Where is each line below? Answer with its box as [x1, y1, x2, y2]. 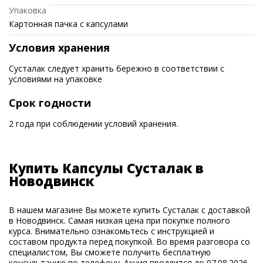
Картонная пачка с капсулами [9, 18, 128, 29]
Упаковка [9, 5, 46, 16]
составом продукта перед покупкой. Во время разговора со [9, 236, 250, 247]
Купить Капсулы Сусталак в [9, 159, 204, 177]
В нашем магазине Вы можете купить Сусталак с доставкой [9, 204, 250, 215]
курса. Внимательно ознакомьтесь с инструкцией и [9, 225, 214, 237]
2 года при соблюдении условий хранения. [9, 118, 178, 129]
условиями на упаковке [9, 73, 102, 85]
